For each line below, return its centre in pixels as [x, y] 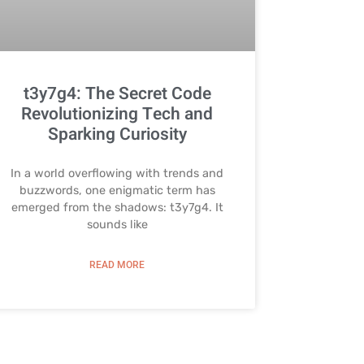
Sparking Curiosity [117, 135]
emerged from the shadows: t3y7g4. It [117, 208]
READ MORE [117, 265]
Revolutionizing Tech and [117, 115]
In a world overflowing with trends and [117, 174]
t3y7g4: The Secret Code [117, 94]
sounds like [117, 225]
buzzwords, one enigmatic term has [117, 191]
